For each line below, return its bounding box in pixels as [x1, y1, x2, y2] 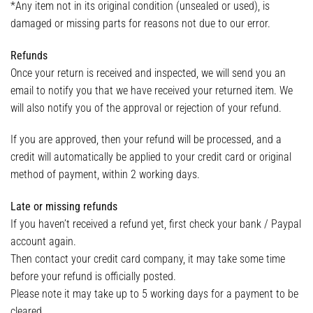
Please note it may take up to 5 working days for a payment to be [10, 287, 298, 301]
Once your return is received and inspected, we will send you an [10, 66, 286, 80]
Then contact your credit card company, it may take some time [10, 252, 285, 266]
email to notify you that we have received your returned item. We [10, 83, 293, 97]
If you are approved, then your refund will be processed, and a [10, 133, 282, 147]
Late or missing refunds [10, 200, 117, 214]
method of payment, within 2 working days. [10, 168, 200, 182]
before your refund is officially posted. [10, 270, 176, 284]
